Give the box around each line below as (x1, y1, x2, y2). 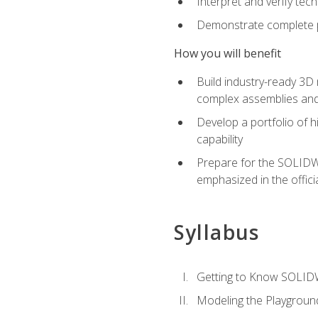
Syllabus (173, 218, 260, 246)
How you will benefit (173, 45, 281, 62)
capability (196, 131, 243, 147)
